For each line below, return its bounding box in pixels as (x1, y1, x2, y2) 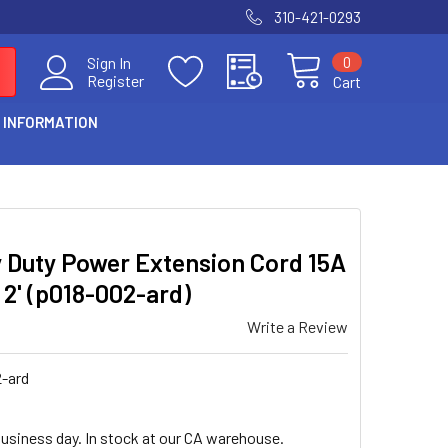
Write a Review (247, 317, 348, 336)
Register (87, 71, 144, 90)
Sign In (87, 53, 131, 72)
